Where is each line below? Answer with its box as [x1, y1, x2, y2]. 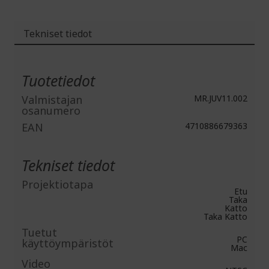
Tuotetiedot [22, 70, 95, 91]
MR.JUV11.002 [192, 92, 247, 104]
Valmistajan [22, 92, 82, 107]
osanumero [22, 103, 80, 118]
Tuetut [22, 225, 57, 240]
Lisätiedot [21, 50, 61, 62]
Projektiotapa [22, 177, 93, 192]
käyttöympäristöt [22, 236, 113, 250]
